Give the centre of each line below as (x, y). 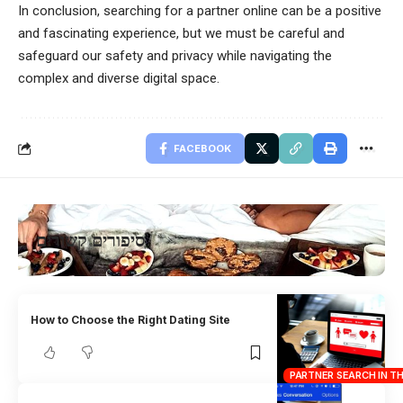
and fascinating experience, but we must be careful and (181, 34)
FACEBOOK (202, 149)
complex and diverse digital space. (119, 79)
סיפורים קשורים (90, 241)
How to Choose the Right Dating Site (131, 320)
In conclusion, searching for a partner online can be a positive (200, 11)
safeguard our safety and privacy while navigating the (175, 56)
